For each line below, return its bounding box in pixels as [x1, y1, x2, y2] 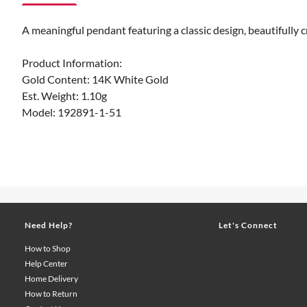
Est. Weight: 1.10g [22, 89, 107, 102]
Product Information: [22, 56, 122, 69]
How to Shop [25, 243, 71, 254]
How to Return [25, 288, 77, 299]
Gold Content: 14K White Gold [22, 73, 169, 86]
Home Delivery [25, 273, 78, 284]
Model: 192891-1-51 [22, 106, 121, 119]
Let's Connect [219, 220, 278, 230]
